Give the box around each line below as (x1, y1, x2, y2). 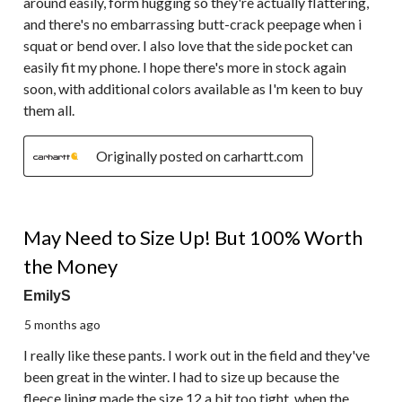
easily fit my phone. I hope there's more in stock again (23, 57, 346, 75)
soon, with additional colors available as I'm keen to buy (23, 79, 363, 97)
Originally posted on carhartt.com (96, 146, 303, 164)
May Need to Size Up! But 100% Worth (23, 224, 363, 249)
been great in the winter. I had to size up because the (23, 367, 339, 385)
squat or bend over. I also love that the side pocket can (23, 36, 353, 54)
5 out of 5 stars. (23, 207, 118, 225)
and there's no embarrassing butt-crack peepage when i (23, 14, 362, 32)
